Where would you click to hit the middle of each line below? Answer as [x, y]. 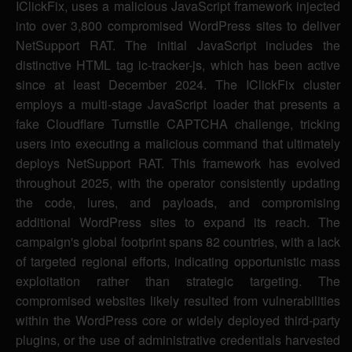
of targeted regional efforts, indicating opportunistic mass [178, 262]
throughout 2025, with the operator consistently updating [178, 183]
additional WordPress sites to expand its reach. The [178, 222]
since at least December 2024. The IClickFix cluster [178, 85]
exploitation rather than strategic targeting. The [178, 281]
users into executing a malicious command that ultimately [178, 144]
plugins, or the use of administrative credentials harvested [178, 340]
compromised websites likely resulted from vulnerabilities [178, 301]
